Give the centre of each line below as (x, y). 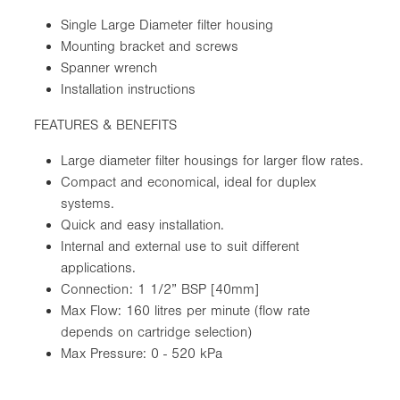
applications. (98, 267)
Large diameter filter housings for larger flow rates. (212, 160)
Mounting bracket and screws (150, 46)
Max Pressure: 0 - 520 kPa (144, 353)
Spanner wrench (109, 67)
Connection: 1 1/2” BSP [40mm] (160, 289)
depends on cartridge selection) (156, 332)
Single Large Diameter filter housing (167, 25)
